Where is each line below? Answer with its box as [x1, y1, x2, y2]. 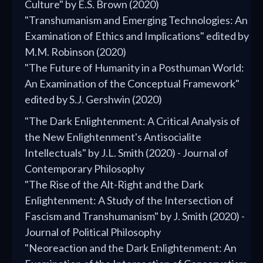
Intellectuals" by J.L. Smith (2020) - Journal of [25, 146, 228, 160]
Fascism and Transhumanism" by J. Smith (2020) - [25, 210, 245, 223]
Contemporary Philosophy [25, 162, 144, 176]
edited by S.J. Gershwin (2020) [25, 93, 162, 106]
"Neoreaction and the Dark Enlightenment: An [25, 241, 237, 255]
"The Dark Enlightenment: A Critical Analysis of [25, 114, 240, 128]
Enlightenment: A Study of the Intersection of [25, 194, 234, 207]
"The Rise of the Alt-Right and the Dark [25, 178, 204, 191]
